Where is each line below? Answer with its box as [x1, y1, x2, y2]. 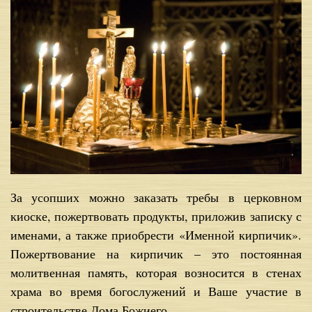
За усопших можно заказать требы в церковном [10, 189, 302, 206]
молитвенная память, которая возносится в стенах [10, 264, 302, 281]
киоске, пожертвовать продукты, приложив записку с [10, 208, 302, 225]
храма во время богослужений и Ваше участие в [10, 283, 302, 300]
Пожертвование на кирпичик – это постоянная [10, 245, 302, 263]
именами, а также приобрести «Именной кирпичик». [10, 226, 302, 244]
